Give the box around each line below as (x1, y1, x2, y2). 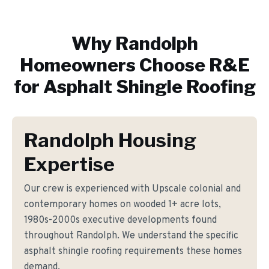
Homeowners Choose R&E (19, 54, 250, 76)
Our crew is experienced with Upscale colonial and (24, 183, 241, 195)
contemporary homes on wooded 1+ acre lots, (24, 199, 221, 211)
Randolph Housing (24, 128, 196, 152)
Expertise (24, 153, 115, 176)
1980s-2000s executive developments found (24, 214, 217, 226)
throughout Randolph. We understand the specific (24, 230, 238, 242)
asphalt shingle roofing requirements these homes (24, 246, 242, 258)
